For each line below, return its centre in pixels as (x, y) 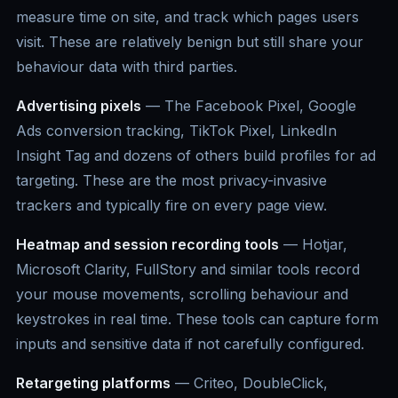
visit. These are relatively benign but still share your (190, 42)
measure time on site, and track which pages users (187, 17)
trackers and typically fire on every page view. (171, 206)
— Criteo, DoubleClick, (249, 383)
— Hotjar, (313, 245)
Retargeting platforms (93, 383)
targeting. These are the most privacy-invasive (171, 181)
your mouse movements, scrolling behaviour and (182, 295)
